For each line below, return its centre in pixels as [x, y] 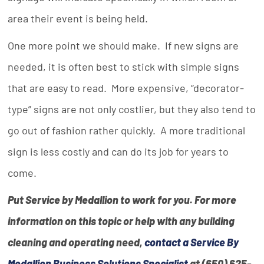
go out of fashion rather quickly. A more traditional [127, 130]
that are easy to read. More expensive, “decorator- [126, 88]
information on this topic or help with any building [121, 221]
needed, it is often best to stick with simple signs [124, 67]
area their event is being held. [78, 18]
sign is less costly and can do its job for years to [118, 151]
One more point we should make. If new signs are [123, 45]
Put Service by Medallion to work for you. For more [122, 200]
